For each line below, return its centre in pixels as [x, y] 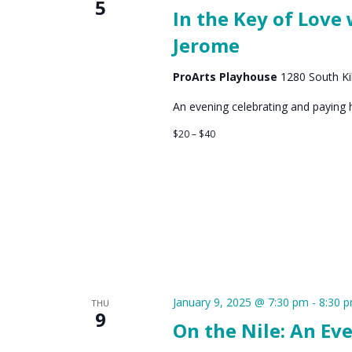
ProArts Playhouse [226, 77]
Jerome [206, 45]
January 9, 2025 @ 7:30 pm [240, 302]
